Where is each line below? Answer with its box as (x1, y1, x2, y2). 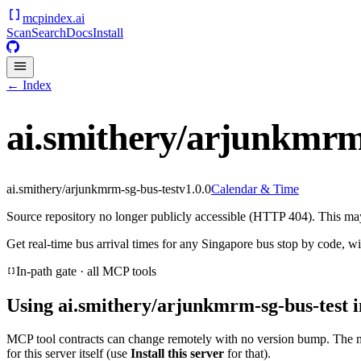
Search (31, 26, 66, 39)
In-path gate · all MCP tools (16, 263, 156, 278)
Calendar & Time (211, 181, 299, 196)
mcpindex (23, 11, 73, 25)
